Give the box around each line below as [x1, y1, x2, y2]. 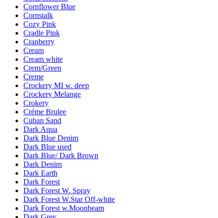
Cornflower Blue [23, 2, 75, 11]
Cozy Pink [23, 20, 56, 29]
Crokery [23, 99, 49, 108]
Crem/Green [23, 64, 61, 73]
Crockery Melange [23, 90, 81, 99]
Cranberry [23, 37, 54, 46]
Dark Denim [23, 160, 62, 169]
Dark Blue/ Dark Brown [23, 151, 98, 160]
